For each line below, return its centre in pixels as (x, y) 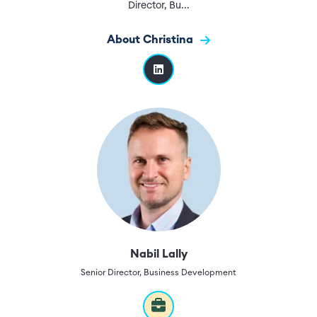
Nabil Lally (158, 254)
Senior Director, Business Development (158, 272)
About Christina (151, 40)
